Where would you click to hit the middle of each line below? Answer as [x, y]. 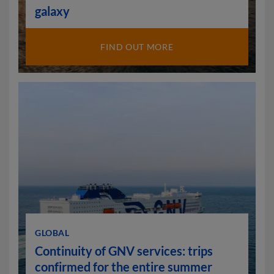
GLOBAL [52, 233]
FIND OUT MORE [137, 47]
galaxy [52, 11]
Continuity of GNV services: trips [124, 251]
